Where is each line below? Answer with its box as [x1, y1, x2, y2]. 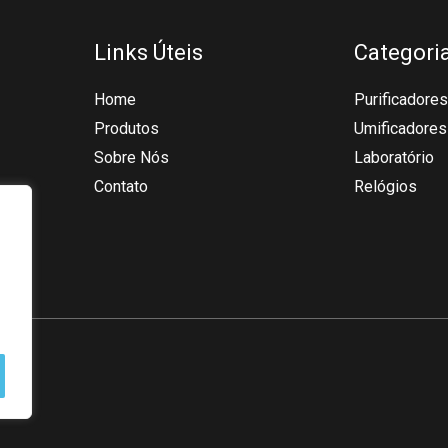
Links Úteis [94, 40, 203, 66]
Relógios [354, 176, 417, 196]
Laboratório [354, 147, 434, 167]
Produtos [94, 118, 159, 138]
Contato [94, 176, 148, 196]
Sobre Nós [94, 147, 169, 167]
